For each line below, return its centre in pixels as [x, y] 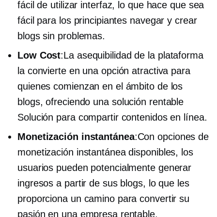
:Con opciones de [172, 136]
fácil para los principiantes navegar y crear [107, 20]
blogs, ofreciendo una [65, 101]
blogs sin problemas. [61, 36]
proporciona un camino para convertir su [104, 198]
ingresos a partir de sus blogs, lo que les [103, 183]
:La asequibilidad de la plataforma [132, 55]
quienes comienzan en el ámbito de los [100, 86]
